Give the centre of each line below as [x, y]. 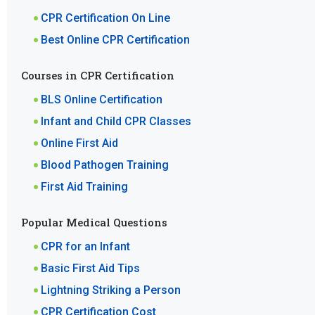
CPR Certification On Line [105, 18]
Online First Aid [79, 143]
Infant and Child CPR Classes [116, 122]
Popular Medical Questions [94, 223]
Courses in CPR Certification [97, 76]
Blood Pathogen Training [104, 165]
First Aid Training [84, 187]
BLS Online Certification [101, 100]
